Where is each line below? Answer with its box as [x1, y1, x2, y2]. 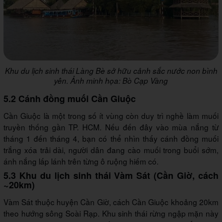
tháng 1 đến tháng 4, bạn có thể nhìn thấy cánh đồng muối [3, 133, 219, 144]
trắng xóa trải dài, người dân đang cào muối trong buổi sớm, [3, 144, 219, 156]
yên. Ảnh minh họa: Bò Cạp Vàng [54, 75, 168, 86]
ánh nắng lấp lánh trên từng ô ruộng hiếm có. [3, 156, 159, 167]
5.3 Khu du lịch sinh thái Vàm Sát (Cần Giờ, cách [3, 169, 219, 182]
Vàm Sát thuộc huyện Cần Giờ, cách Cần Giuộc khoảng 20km [3, 196, 219, 208]
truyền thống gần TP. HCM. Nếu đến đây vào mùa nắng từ [3, 121, 219, 133]
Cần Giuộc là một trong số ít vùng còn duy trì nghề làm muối [3, 110, 219, 121]
